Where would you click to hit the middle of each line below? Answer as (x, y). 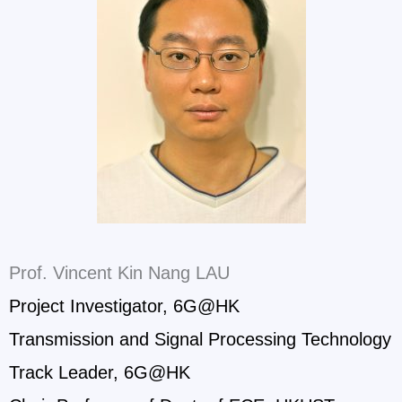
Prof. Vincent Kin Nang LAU (119, 272)
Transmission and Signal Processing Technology (200, 339)
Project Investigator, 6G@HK (124, 306)
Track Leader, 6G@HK (100, 372)
